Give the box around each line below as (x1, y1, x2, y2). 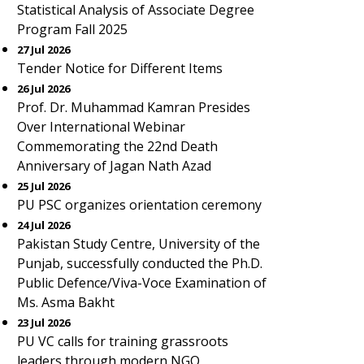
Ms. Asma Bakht (17, 293, 115, 311)
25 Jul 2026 (17, 179, 70, 193)
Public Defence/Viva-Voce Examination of (17, 274, 266, 292)
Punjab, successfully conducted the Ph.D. (17, 254, 262, 272)
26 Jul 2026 (17, 81, 70, 96)
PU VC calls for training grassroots (17, 332, 228, 350)
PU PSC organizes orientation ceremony (17, 196, 262, 214)
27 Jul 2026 (17, 42, 70, 57)
